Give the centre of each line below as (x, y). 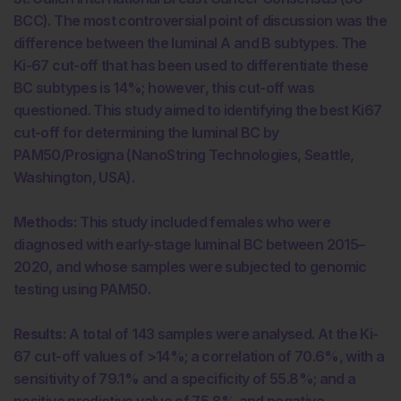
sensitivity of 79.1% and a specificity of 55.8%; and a (185, 378)
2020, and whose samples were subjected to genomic (190, 266)
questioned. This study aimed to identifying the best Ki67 (198, 110)
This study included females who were (204, 222)
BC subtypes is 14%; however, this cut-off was (164, 87)
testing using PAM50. (82, 289)
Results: (40, 333)
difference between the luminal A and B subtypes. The (190, 43)
